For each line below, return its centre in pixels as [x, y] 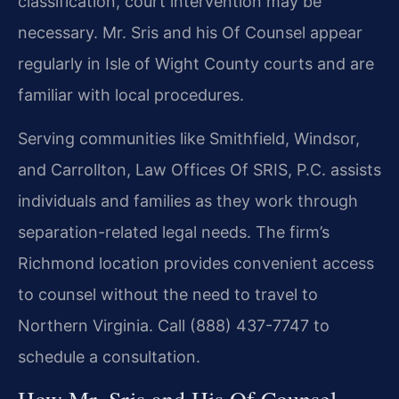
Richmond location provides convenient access [196, 264]
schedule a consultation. [109, 357]
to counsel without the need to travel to [168, 295]
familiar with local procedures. [131, 94]
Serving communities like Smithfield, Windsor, [189, 139]
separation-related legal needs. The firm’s [174, 232]
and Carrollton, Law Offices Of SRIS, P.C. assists [199, 170]
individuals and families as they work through [188, 201]
